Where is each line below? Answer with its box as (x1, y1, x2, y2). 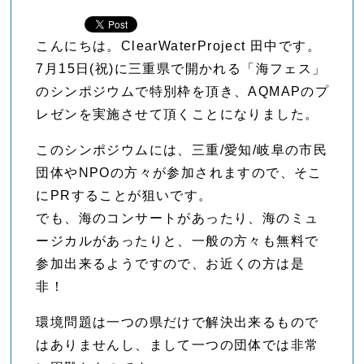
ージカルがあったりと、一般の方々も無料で (36, 234, 319, 249)
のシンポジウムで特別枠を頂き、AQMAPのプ (36, 84, 330, 99)
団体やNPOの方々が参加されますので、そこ (36, 166, 323, 180)
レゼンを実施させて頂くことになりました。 (36, 107, 319, 122)
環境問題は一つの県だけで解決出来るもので (36, 315, 319, 330)
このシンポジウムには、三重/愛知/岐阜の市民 (36, 143, 328, 158)
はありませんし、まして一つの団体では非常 (36, 338, 319, 353)
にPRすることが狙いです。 (36, 188, 213, 203)
